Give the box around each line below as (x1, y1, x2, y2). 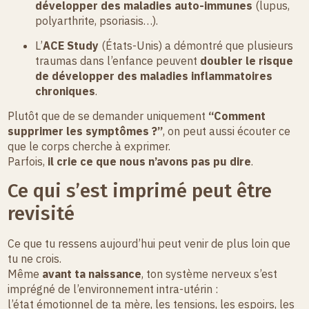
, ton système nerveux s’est (141, 266, 278, 281)
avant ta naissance (42, 266, 142, 281)
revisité (8, 201, 75, 225)
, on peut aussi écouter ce (163, 124, 291, 139)
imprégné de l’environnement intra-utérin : (8, 281, 219, 296)
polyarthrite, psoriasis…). (35, 13, 159, 28)
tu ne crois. (8, 251, 62, 266)
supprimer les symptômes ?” (8, 124, 163, 139)
